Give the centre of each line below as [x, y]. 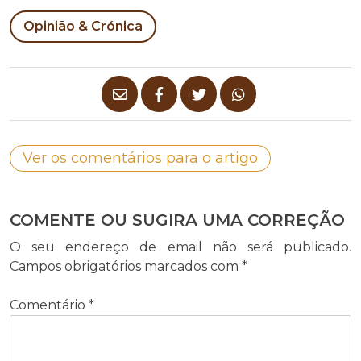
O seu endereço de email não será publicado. [180, 247]
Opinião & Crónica [83, 27]
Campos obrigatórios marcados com [126, 267]
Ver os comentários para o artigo [140, 158]
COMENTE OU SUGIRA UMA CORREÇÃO [177, 220]
